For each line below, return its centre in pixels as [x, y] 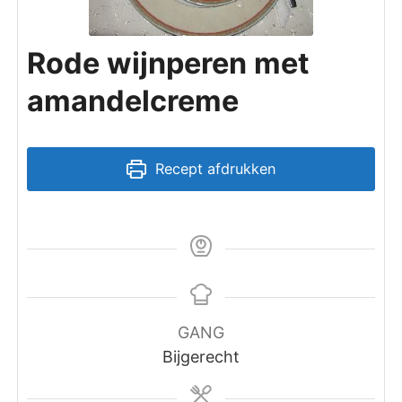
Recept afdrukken [213, 169]
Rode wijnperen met [169, 63]
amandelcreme [133, 101]
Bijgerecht [201, 357]
